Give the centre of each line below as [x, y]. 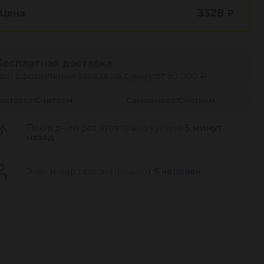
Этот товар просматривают [90, 171]
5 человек [177, 171]
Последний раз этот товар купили [106, 128]
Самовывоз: [152, 100]
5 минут [204, 128]
